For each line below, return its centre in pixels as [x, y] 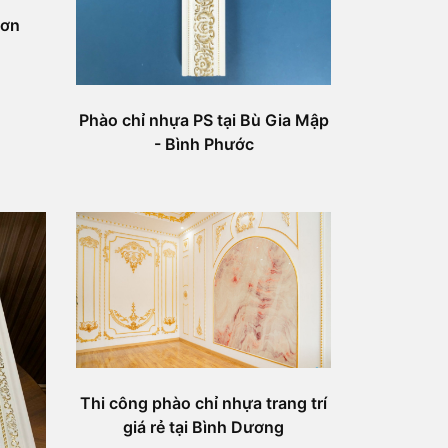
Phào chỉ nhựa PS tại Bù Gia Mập [203, 119]
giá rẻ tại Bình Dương [203, 427]
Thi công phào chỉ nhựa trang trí [203, 403]
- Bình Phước [203, 143]
